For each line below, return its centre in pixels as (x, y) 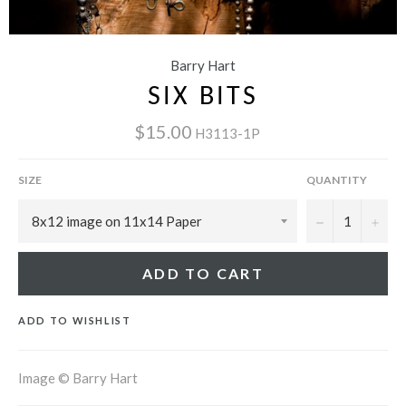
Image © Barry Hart (78, 377)
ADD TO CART (203, 273)
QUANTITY (337, 179)
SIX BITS (203, 98)
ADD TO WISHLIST (75, 320)
